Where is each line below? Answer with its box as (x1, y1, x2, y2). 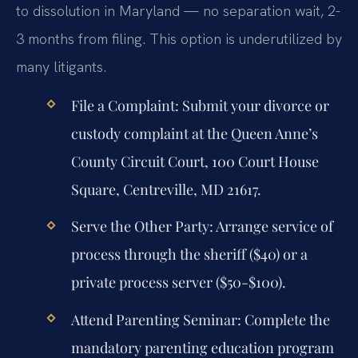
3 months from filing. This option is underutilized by (16, 29, 342, 48)
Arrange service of (213, 217, 333, 237)
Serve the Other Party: (70, 217, 213, 237)
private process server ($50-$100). (70, 272, 286, 292)
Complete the (241, 309, 330, 329)
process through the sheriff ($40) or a (70, 245, 308, 265)
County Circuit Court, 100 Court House (70, 152, 319, 172)
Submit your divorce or (178, 96, 329, 116)
